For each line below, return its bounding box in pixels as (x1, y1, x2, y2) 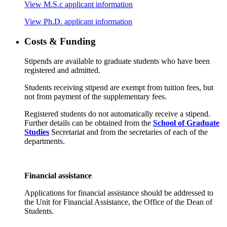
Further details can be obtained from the (24, 118, 153, 127)
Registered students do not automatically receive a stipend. (24, 109, 210, 118)
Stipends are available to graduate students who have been (24, 56, 210, 65)
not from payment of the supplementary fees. (24, 92, 167, 101)
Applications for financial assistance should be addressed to (24, 188, 213, 197)
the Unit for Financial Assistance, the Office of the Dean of (24, 197, 212, 206)
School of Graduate (153, 118, 219, 127)
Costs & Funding (24, 36, 96, 47)
